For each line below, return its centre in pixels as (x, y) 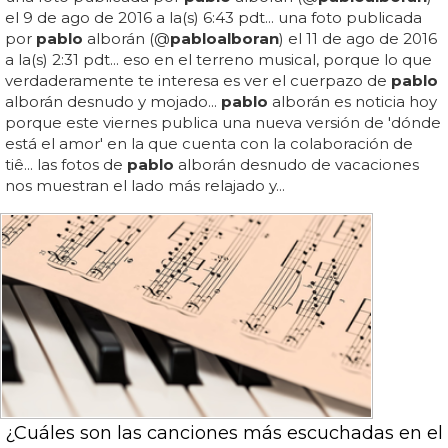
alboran (248, 39)
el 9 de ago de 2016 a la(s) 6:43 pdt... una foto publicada (213, 18)
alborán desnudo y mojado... (113, 102)
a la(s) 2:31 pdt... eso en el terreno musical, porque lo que (218, 60)
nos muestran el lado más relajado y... (145, 186)
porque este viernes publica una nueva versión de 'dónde (223, 123)
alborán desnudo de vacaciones (296, 165)
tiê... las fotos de (66, 165)
